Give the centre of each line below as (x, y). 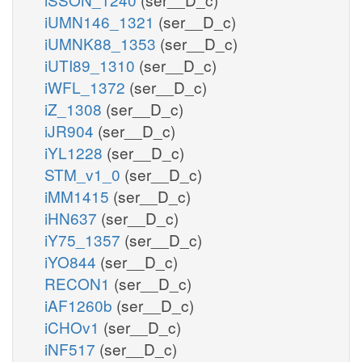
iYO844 (72, 261)
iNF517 (72, 348)
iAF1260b (80, 305)
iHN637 (73, 217)
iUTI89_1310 (92, 65)
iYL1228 (76, 152)
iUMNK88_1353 (102, 43)
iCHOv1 (74, 326)
